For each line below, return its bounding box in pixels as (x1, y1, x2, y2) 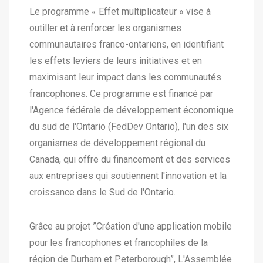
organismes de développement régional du (29, 137, 205, 149)
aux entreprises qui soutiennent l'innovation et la (29, 170, 227, 181)
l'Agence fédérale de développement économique (29, 104, 234, 116)
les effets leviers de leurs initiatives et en (29, 55, 202, 66)
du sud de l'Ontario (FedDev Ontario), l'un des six (29, 121, 228, 132)
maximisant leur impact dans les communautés (29, 72, 221, 83)
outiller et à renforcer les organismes (29, 22, 181, 33)
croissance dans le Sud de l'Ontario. (29, 187, 176, 198)
